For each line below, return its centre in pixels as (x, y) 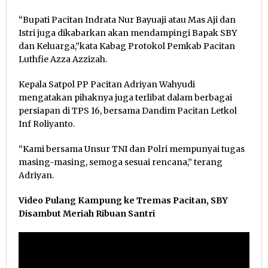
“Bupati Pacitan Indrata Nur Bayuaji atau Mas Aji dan (127, 19)
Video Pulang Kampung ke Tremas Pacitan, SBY (123, 200)
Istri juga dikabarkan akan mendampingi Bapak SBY (128, 33)
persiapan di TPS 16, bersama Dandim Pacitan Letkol (128, 110)
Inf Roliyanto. (47, 124)
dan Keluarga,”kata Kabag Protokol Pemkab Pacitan (127, 46)
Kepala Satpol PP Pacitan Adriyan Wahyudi (107, 84)
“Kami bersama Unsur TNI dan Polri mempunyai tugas (132, 149)
